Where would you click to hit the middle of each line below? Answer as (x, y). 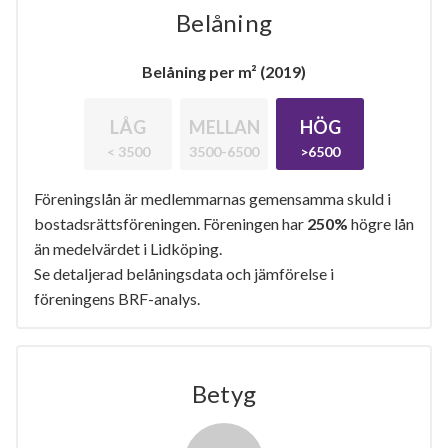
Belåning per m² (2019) (224, 71)
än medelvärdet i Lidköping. (128, 248)
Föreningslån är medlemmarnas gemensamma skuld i (212, 198)
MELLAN (224, 126)
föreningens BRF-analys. (117, 298)
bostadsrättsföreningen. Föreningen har (170, 223)
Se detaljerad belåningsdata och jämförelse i (184, 273)
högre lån (381, 223)
